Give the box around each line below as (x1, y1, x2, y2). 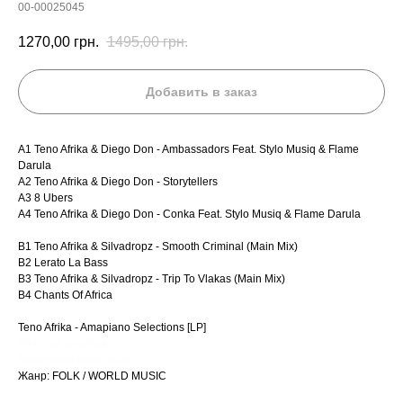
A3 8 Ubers (18, 192, 73, 205)
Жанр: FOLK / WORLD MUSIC (18, 370, 166, 383)
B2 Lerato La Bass (18, 256, 108, 270)
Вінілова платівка (18, 337, 107, 351)
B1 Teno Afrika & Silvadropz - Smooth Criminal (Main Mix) (18, 240, 298, 254)
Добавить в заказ (146, 85, 257, 100)
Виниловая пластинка (18, 354, 130, 367)
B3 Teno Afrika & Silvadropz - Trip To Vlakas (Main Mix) (18, 273, 285, 286)
